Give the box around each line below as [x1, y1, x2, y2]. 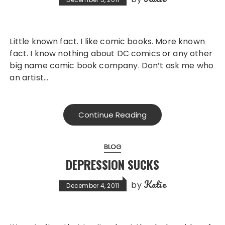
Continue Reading [78, 109, 147, 120]
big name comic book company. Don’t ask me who [10, 60, 214, 71]
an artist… [10, 72, 48, 83]
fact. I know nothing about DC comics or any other [10, 48, 212, 59]
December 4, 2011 [66, 181, 120, 190]
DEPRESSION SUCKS [66, 155, 159, 173]
